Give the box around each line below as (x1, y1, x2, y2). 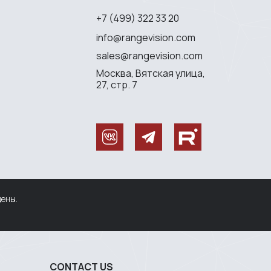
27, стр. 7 (96, 78, 137, 91)
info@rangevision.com (96, 30, 195, 44)
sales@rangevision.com (96, 48, 203, 62)
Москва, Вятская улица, (96, 67, 205, 80)
